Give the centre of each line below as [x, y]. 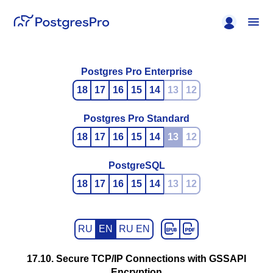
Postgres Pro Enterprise [136, 72]
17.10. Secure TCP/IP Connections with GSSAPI [136, 259]
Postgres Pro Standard [136, 119]
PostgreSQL [136, 165]
